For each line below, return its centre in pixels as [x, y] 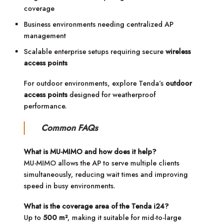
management [45, 35]
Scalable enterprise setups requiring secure [95, 51]
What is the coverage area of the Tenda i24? [96, 206]
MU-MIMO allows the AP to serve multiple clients [102, 163]
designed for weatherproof [112, 95]
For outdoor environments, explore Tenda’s [95, 83]
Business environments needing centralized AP [99, 24]
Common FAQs [69, 128]
